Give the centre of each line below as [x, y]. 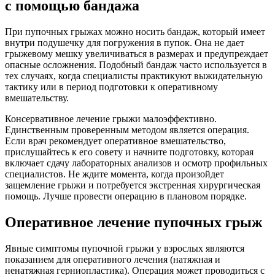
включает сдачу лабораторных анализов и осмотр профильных [136, 163]
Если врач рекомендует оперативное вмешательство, [115, 141]
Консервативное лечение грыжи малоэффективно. [111, 118]
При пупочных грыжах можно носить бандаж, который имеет [135, 31]
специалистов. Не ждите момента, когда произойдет [114, 174]
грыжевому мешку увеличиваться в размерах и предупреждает [137, 53]
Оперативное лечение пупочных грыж [134, 222]
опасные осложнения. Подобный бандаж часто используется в [136, 64]
